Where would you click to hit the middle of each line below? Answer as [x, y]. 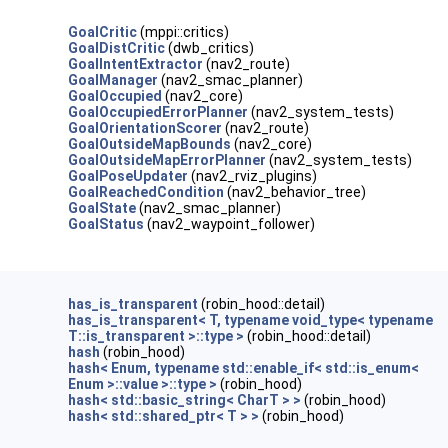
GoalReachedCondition [146, 192]
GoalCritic [103, 32]
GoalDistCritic [117, 48]
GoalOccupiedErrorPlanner [158, 112]
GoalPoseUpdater [128, 176]
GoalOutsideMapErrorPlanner [167, 160]
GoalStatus [106, 224]
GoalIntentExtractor [136, 64]
